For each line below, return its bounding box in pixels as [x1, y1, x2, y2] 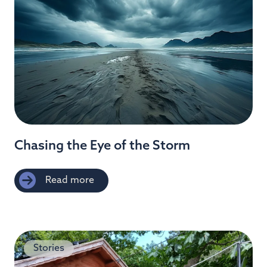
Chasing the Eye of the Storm [14, 139, 190, 153]
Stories [33, 243, 64, 253]
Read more [45, 175, 94, 185]
